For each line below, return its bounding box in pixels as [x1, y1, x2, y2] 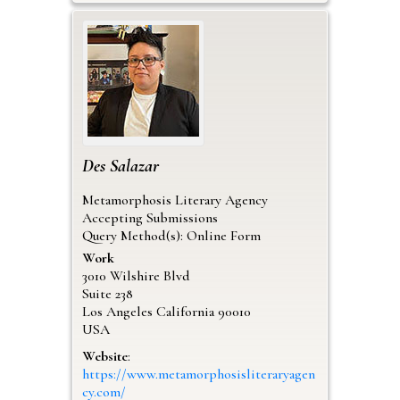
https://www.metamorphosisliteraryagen [81, 364, 315, 383]
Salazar [109, 154, 159, 177]
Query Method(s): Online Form [81, 226, 261, 245]
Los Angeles [81, 302, 153, 321]
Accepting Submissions [81, 208, 218, 227]
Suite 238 [81, 284, 133, 303]
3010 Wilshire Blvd [81, 266, 190, 285]
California [155, 302, 214, 321]
